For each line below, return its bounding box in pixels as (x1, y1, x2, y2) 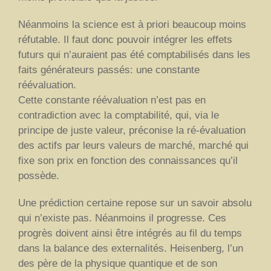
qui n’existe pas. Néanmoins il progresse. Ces (18, 212, 226, 224)
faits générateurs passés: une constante (18, 64, 200, 76)
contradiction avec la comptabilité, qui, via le (18, 109, 219, 121)
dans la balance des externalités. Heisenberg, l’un (18, 242, 243, 254)
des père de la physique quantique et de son (18, 257, 217, 269)
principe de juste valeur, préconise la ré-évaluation (18, 124, 246, 136)
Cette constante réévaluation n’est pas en (18, 94, 206, 106)
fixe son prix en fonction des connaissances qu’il (18, 154, 238, 166)
